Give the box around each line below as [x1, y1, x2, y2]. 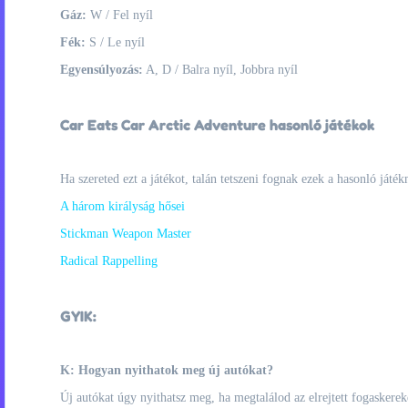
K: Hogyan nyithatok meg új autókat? [60, 363, 273, 377]
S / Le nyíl [86, 36, 145, 49]
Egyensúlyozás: [60, 63, 143, 76]
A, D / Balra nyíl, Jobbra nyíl [143, 63, 298, 76]
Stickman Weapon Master [60, 227, 191, 240]
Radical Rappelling [60, 254, 158, 268]
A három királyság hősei [60, 199, 185, 213]
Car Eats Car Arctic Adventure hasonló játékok [60, 116, 374, 134]
